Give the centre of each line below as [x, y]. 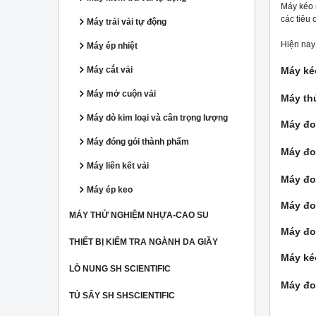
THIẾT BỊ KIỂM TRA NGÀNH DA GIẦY [144, 242]
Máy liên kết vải [118, 166]
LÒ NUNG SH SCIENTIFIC [120, 269]
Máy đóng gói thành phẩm [138, 142]
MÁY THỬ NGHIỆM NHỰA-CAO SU [139, 215]
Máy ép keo [110, 190]
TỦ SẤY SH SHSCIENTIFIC [122, 296]
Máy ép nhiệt [112, 46]
